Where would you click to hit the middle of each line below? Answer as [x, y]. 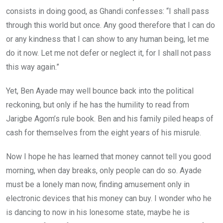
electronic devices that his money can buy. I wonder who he [109, 198]
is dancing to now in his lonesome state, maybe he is [98, 212]
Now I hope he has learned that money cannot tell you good [109, 156]
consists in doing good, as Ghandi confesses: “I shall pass [108, 11]
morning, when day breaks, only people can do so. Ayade [104, 170]
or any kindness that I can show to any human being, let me [108, 39]
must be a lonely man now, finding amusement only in [98, 184]
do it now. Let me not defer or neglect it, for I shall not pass [109, 53]
